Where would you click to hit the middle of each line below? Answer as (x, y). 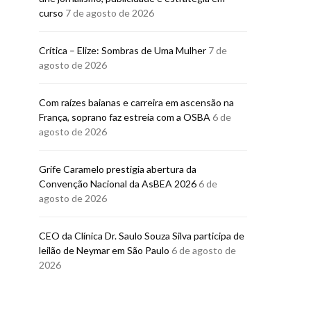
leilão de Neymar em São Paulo (104, 250)
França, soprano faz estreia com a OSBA (125, 117)
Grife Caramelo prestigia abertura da (118, 169)
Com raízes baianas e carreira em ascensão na (136, 102)
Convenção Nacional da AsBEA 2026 (118, 184)
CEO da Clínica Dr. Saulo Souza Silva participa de (142, 236)
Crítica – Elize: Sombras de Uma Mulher (123, 50)
